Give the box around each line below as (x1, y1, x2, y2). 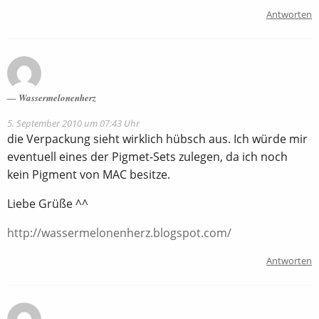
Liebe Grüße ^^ (7, 196, 88, 212)
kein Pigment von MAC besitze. (7, 167, 170, 183)
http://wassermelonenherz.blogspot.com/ (7, 225, 231, 241)
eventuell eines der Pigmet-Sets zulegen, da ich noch (7, 149, 288, 165)
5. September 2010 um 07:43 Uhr (7, 117, 140, 130)
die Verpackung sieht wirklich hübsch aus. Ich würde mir (7, 131, 308, 147)
